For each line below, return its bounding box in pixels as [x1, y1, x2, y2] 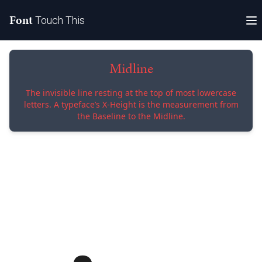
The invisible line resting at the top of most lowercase [26, 87, 236, 98]
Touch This [35, 14, 85, 26]
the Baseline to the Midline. [77, 111, 185, 122]
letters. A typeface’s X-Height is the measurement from [23, 99, 239, 110]
